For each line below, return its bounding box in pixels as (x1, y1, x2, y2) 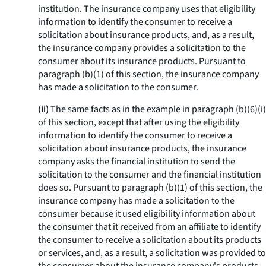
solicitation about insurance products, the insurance (38, 142, 246, 155)
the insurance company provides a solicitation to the (38, 42, 246, 55)
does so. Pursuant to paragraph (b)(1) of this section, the (38, 181, 262, 194)
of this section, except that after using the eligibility (38, 116, 239, 129)
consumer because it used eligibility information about (38, 207, 255, 220)
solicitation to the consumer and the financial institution (38, 168, 261, 181)
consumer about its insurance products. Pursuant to (38, 55, 246, 68)
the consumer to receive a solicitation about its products (38, 233, 261, 246)
